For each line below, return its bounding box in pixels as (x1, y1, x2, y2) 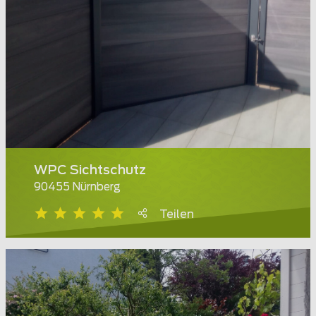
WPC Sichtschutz (34, 164, 146, 178)
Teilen (159, 209, 194, 221)
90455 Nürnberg (34, 182, 121, 193)
